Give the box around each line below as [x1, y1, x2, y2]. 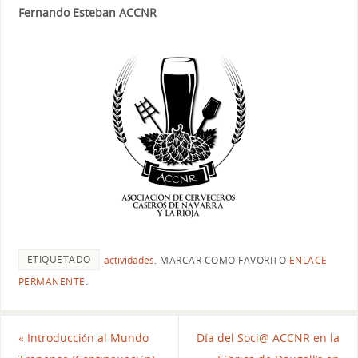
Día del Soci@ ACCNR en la [197, 330, 340, 346]
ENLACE [288, 253, 328, 268]
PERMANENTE [18, 275, 86, 289]
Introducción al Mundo [23, 330, 149, 346]
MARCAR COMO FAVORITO [157, 253, 289, 268]
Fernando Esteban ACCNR [18, 5, 157, 21]
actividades [103, 253, 154, 268]
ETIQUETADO [26, 253, 91, 267]
